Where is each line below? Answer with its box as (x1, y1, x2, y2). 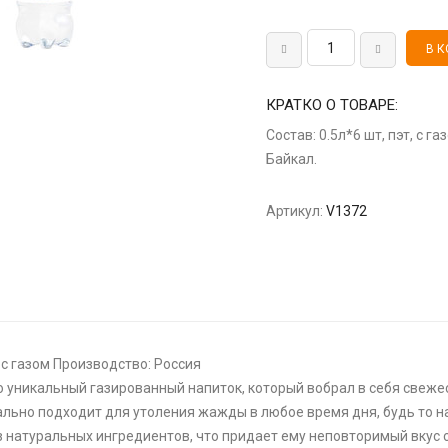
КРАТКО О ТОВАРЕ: (266, 95, 399, 114)
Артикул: (266, 202, 324, 219)
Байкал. (266, 150, 318, 167)
